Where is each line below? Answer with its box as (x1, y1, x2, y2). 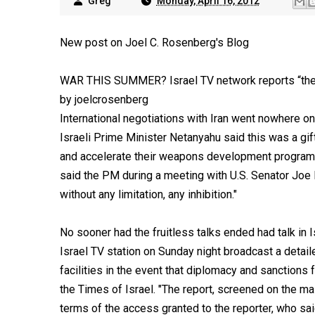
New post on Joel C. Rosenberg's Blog (59, 36, 249, 49)
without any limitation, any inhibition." (59, 188, 237, 201)
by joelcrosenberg (59, 93, 148, 106)
